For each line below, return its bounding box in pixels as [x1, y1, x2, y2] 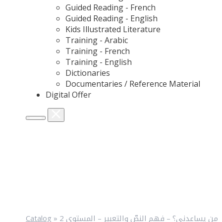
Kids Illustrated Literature [65, 24, 161, 35]
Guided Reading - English [65, 13, 158, 24]
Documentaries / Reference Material [65, 78, 200, 89]
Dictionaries [65, 67, 110, 78]
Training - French [65, 46, 130, 56]
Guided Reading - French [65, 2, 156, 13]
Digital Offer [46, 89, 91, 100]
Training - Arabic [65, 35, 128, 46]
